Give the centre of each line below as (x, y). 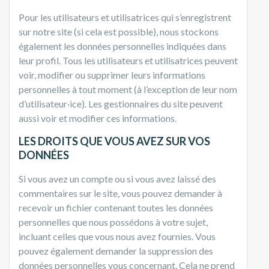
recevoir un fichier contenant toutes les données (116, 207)
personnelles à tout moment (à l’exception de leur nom (128, 89)
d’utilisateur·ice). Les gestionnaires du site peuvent (121, 103)
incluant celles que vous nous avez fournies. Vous (117, 236)
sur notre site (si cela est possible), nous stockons (119, 31)
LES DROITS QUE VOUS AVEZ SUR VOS (114, 141)
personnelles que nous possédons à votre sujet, (113, 222)
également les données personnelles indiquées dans (122, 46)
